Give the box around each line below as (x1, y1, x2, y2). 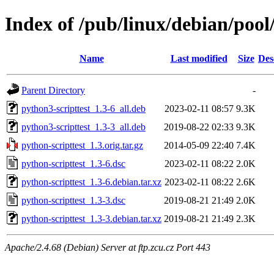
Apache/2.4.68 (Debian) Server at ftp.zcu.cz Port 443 (5, 242, 210, 253)
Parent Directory (21, 84, 85, 95)
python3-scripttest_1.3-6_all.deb (21, 103, 146, 114)
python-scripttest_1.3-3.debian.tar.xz (21, 213, 161, 224)
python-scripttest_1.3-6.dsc (21, 158, 125, 169)
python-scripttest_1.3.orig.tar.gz (21, 139, 143, 150)
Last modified (170, 53, 228, 64)
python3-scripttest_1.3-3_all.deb (21, 121, 146, 132)
